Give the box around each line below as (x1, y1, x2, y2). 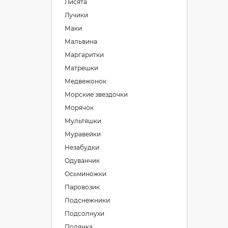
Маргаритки (65, 51, 104, 59)
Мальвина (65, 38, 97, 45)
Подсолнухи (65, 210, 104, 217)
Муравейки (65, 130, 101, 138)
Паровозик (65, 183, 100, 191)
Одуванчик (65, 157, 100, 164)
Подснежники (65, 196, 110, 204)
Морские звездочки (65, 91, 128, 98)
